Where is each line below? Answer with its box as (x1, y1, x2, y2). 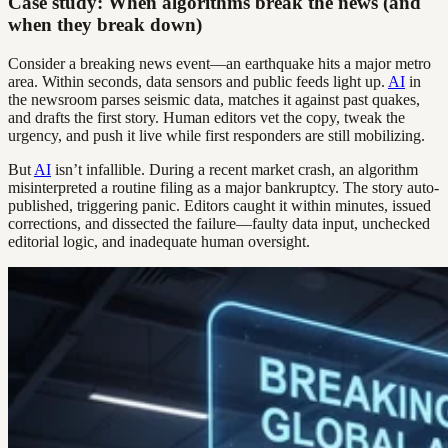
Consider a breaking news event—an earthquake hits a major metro (8, 55, 431, 73)
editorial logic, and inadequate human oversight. (8, 233, 310, 251)
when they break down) (8, 14, 202, 36)
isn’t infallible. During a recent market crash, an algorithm (51, 161, 418, 179)
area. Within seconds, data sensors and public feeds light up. (8, 73, 388, 91)
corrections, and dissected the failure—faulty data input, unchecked (8, 215, 430, 233)
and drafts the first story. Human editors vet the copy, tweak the (8, 109, 405, 127)
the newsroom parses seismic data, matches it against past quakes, (8, 91, 420, 109)
